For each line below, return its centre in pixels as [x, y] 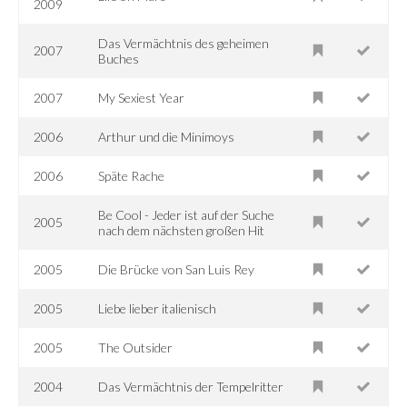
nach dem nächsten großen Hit [182, 230]
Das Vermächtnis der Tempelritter [191, 386]
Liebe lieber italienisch [158, 308]
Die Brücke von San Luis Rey [177, 269]
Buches [119, 58]
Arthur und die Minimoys [167, 136]
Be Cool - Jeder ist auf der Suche [187, 214]
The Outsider [136, 347]
